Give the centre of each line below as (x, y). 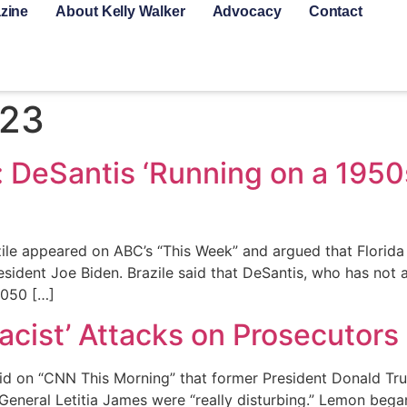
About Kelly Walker (120, 11)
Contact (336, 11)
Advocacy (247, 11)
